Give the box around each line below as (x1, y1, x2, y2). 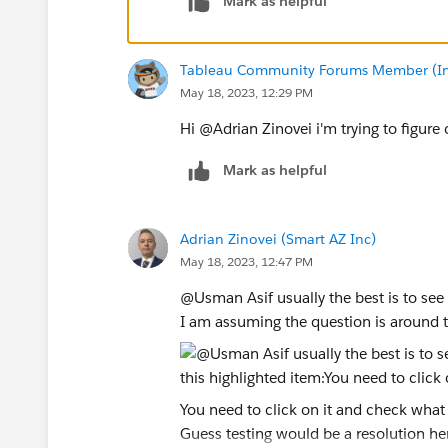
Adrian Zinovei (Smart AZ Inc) (180, 229, 376, 248)
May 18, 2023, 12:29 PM (180, 83, 313, 101)
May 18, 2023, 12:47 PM (180, 252, 313, 270)
